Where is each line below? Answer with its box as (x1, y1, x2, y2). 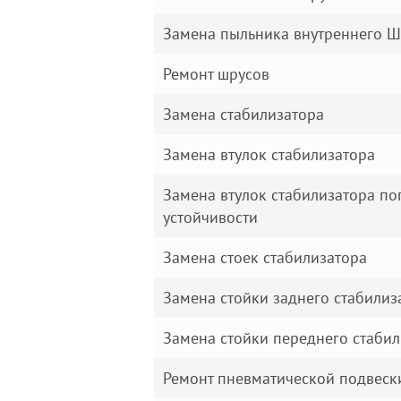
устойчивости (163, 207, 258, 227)
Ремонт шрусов (163, 64, 269, 84)
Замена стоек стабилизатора (163, 247, 367, 268)
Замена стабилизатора (163, 104, 324, 124)
